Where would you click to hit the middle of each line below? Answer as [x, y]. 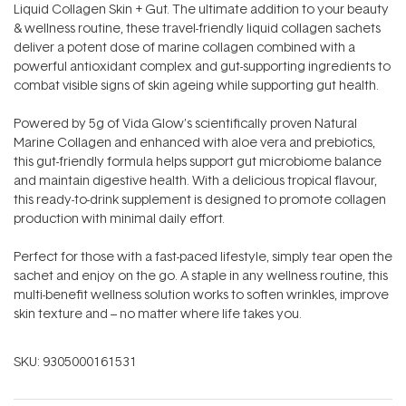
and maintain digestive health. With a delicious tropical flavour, [195, 180]
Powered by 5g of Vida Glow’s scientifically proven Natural [185, 123]
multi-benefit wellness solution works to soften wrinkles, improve [201, 295]
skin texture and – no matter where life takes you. [158, 314]
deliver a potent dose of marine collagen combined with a [184, 47]
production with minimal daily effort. [119, 218]
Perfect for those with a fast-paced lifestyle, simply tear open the [203, 256]
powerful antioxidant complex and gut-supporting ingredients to [202, 66]
